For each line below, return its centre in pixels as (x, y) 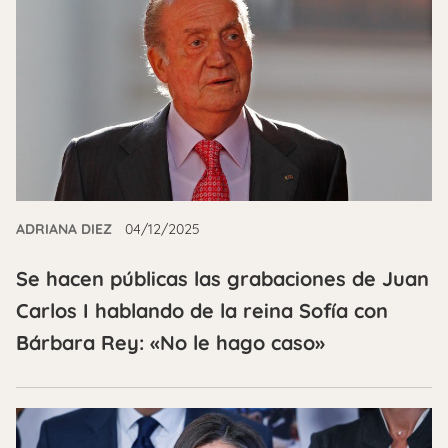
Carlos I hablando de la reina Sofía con (202, 310)
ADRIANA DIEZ (64, 228)
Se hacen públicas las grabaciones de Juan (222, 278)
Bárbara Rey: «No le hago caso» (170, 342)
